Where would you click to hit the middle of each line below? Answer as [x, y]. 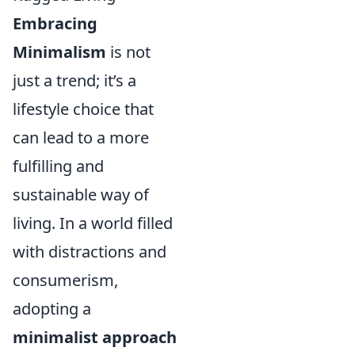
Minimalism [59, 52]
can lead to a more [81, 137]
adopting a [52, 308]
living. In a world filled [93, 223]
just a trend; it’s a [74, 80]
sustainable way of [81, 194]
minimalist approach [95, 337]
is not [128, 52]
